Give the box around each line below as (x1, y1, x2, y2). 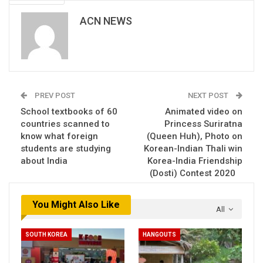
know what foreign (21, 130, 98, 141)
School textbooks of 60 (21, 106, 117, 117)
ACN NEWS (80, 14, 132, 27)
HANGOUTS (143, 231, 176, 238)
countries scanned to (21, 118, 110, 129)
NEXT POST (188, 90, 230, 100)
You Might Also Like (32, 198, 120, 210)
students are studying (21, 143, 111, 154)
